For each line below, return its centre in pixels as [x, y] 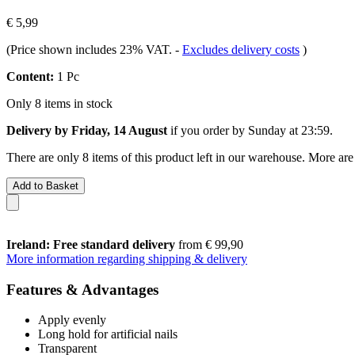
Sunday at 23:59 [289, 130]
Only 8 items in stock [59, 103]
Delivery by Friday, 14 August [87, 130]
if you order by [208, 130]
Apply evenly [72, 320]
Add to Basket [46, 185]
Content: [30, 76]
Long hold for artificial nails [108, 334]
